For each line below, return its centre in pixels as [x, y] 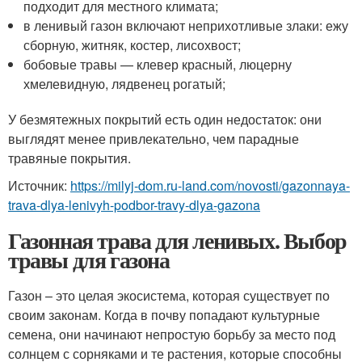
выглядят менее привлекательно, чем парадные [154, 138]
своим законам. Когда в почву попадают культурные [164, 314]
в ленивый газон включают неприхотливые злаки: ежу [186, 25]
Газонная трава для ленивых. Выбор [177, 240]
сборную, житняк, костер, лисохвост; [133, 44]
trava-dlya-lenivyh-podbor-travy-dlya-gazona [134, 204]
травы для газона [89, 259]
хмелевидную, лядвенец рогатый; [125, 83]
